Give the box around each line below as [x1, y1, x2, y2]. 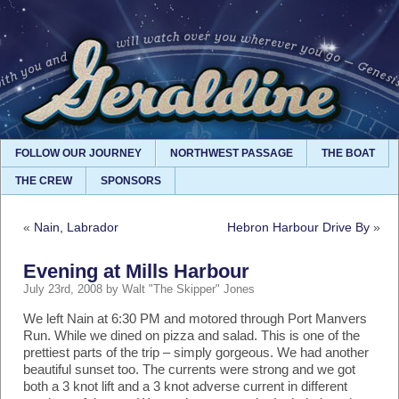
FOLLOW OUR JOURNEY [15, 147, 142, 159]
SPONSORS [101, 175, 161, 187]
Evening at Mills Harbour [23, 260, 249, 282]
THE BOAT [322, 147, 375, 159]
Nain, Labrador [34, 220, 118, 234]
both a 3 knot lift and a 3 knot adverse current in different [23, 379, 347, 394]
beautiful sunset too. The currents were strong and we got [23, 362, 355, 377]
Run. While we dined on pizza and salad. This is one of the [23, 328, 360, 343]
